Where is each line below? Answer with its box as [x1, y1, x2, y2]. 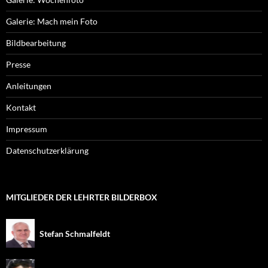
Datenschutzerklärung [6, 145, 89, 156]
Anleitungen [6, 80, 51, 91]
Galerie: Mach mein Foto [6, 16, 98, 26]
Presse [6, 59, 31, 69]
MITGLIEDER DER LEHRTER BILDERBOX [6, 191, 157, 202]
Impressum [6, 123, 47, 134]
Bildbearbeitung [6, 37, 66, 48]
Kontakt [6, 102, 36, 112]
